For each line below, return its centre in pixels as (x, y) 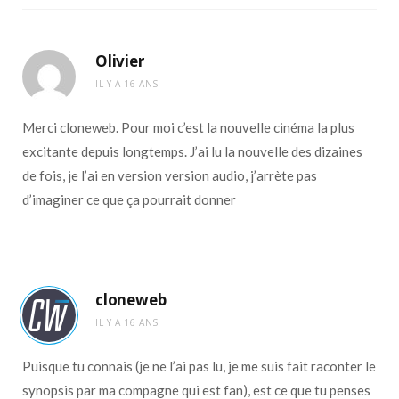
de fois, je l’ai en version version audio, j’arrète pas (170, 176)
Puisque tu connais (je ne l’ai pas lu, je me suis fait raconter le (199, 366)
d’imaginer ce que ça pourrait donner (129, 200)
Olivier (120, 61)
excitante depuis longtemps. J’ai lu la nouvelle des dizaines (192, 152)
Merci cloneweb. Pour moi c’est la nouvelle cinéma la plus (188, 128)
